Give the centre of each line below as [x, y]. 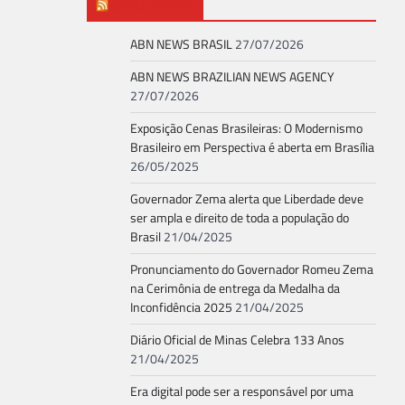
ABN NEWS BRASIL [181, 45]
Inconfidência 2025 [181, 308]
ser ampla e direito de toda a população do [240, 218]
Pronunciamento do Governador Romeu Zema [252, 270]
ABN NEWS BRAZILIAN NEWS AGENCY [232, 77]
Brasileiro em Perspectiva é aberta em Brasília [252, 148]
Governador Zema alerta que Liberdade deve [247, 199]
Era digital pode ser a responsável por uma [242, 392]
